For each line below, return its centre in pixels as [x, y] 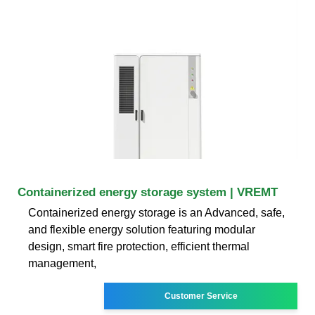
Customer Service [201, 296]
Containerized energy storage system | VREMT [148, 192]
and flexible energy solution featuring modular [142, 229]
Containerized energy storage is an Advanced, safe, [156, 212]
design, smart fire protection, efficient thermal [139, 246]
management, [62, 263]
